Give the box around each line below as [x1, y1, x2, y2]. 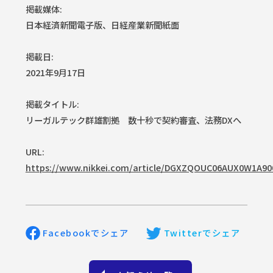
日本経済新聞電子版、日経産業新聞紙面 [25, 18, 179, 32]
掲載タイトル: [25, 97, 79, 111]
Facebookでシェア [43, 225, 129, 239]
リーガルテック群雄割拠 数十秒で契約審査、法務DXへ [25, 113, 241, 127]
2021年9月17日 [25, 66, 85, 79]
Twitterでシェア [163, 225, 241, 239]
